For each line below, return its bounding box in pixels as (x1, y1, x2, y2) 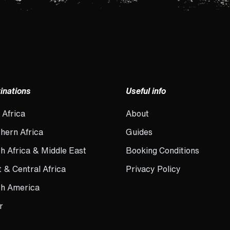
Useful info (125, 87, 166, 95)
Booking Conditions (125, 146, 199, 155)
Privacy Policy (125, 165, 181, 174)
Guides (125, 128, 152, 137)
